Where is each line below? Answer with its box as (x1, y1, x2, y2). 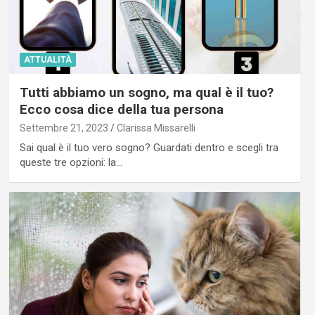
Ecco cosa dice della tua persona (19, 101, 224, 117)
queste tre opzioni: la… (19, 155, 122, 169)
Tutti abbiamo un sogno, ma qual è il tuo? (19, 84, 274, 101)
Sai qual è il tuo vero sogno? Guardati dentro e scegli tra (19, 141, 278, 154)
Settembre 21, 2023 (19, 122, 108, 134)
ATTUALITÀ (23, 54, 72, 65)
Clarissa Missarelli (116, 122, 195, 134)
